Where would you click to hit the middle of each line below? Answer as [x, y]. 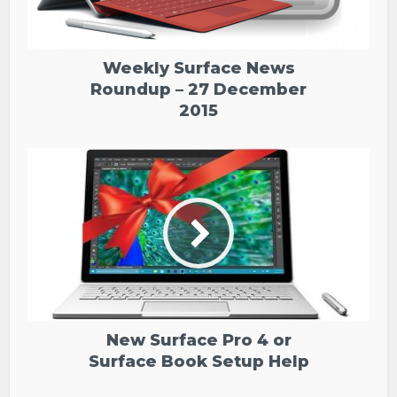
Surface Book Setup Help [198, 361]
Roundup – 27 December [198, 89]
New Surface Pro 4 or [198, 340]
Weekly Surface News [198, 68]
